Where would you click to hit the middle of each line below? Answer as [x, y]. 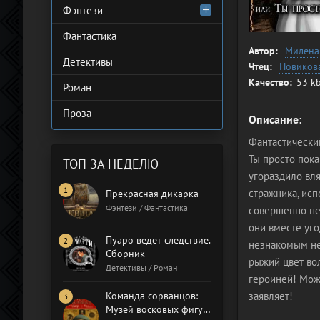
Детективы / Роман [141, 267]
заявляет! [271, 296]
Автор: [263, 51]
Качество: [270, 82]
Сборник [125, 254]
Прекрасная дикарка [152, 194]
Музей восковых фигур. [158, 309]
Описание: [275, 119]
